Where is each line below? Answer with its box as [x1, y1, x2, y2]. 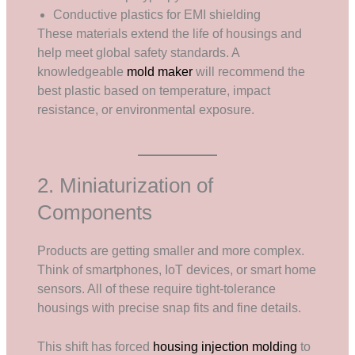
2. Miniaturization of [37, 174, 214, 198]
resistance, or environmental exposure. [37, 102, 255, 116]
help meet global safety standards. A [37, 45, 240, 59]
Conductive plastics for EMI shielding [53, 7, 261, 21]
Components [37, 200, 153, 225]
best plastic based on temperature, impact [37, 83, 271, 97]
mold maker [127, 64, 193, 78]
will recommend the [193, 64, 306, 78]
